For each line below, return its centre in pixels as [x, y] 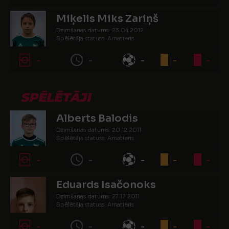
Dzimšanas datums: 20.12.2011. [99, 130]
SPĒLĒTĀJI [55, 97]
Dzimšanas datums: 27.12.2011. [99, 196]
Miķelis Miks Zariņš [107, 19]
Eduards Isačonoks [106, 185]
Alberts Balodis [97, 118]
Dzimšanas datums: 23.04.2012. [101, 30]
